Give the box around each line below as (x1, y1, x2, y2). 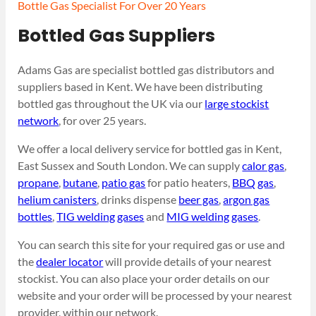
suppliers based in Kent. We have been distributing (18, 79, 263, 93)
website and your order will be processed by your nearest (18, 288, 293, 303)
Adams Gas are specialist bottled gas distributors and (18, 62, 275, 76)
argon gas (223, 193, 270, 207)
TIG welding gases (56, 209, 145, 224)
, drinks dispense (97, 193, 179, 207)
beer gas (178, 193, 219, 207)
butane (63, 176, 98, 190)
